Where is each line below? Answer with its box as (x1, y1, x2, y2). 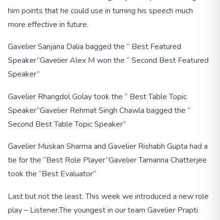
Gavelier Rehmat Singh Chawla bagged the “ (40, 105, 191, 116)
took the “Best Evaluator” (8, 168, 96, 180)
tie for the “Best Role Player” (8, 155, 109, 166)
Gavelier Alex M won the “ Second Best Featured (40, 55, 209, 66)
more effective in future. (8, 19, 88, 30)
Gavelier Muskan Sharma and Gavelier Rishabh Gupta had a (8, 141, 208, 152)
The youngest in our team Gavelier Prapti (59, 205, 198, 216)
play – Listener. (8, 205, 59, 216)
